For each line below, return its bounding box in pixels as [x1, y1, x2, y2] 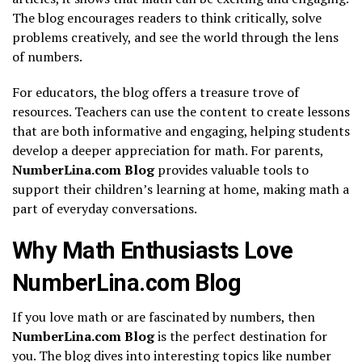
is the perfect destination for [154, 327, 327, 346]
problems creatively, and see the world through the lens [12, 28, 339, 47]
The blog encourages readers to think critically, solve [12, 9, 322, 27]
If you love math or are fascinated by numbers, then [12, 308, 315, 326]
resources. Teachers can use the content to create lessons [12, 103, 350, 121]
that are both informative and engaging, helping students [12, 122, 350, 141]
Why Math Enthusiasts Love [12, 237, 293, 265]
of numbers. [12, 48, 82, 66]
